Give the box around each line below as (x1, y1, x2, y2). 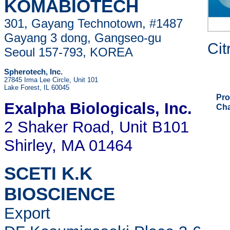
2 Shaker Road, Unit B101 (4, 118, 189, 136)
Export (4, 204, 207, 222)
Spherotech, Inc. (4, 68, 63, 76)
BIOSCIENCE (4, 184, 115, 204)
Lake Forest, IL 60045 (4, 84, 69, 91)
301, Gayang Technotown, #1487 (4, 16, 183, 30)
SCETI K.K (4, 163, 92, 183)
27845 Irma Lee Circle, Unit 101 (4, 76, 98, 84)
